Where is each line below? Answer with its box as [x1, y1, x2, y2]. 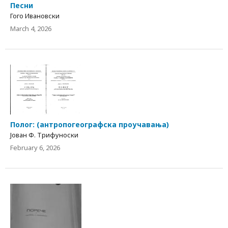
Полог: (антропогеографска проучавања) [10, 120, 169, 130]
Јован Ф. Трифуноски [10, 130, 78, 140]
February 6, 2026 [10, 143, 60, 153]
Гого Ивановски [10, 11, 60, 20]
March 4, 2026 [10, 23, 51, 33]
